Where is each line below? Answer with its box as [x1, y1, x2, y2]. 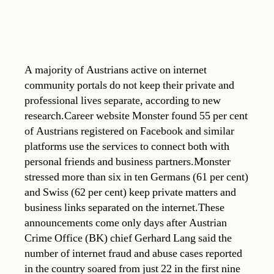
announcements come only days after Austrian [24, 215, 227, 230]
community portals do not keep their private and [24, 78, 234, 92]
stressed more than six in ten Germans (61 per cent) [24, 169, 248, 184]
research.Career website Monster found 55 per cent [24, 108, 248, 123]
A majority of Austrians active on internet [24, 62, 207, 77]
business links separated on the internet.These [24, 200, 224, 215]
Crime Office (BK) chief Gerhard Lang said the [24, 231, 232, 245]
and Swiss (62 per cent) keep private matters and [24, 185, 236, 199]
